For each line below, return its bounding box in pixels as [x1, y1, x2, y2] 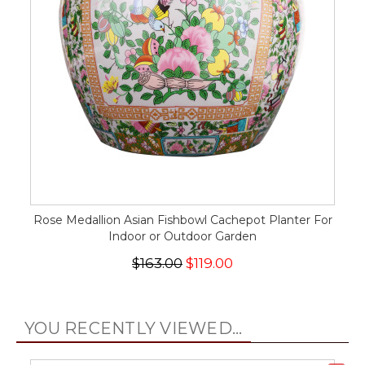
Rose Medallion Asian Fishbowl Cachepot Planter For [33, 213, 332, 228]
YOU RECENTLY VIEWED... [24, 319, 243, 339]
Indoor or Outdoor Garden [108, 229, 257, 244]
